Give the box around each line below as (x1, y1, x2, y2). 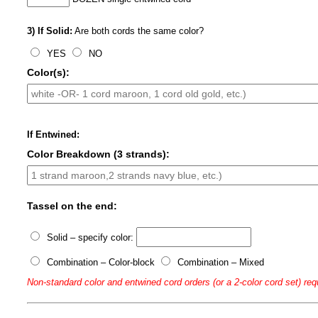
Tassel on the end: (27, 200, 118, 212)
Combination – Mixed (175, 257, 265, 268)
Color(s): (27, 67, 70, 79)
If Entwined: (27, 129, 80, 141)
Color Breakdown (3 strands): (27, 148, 170, 160)
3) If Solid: (27, 26, 73, 37)
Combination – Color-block (44, 257, 158, 268)
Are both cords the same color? (72, 26, 204, 37)
